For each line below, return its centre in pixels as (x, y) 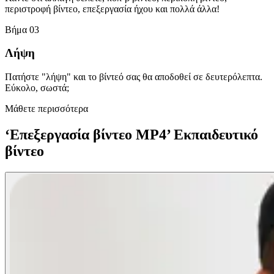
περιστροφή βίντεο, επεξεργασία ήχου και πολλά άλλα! (112, 9)
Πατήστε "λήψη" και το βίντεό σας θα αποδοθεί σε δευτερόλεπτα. (134, 77)
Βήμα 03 (22, 29)
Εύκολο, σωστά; (37, 88)
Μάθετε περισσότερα (46, 109)
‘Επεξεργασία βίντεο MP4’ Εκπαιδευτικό (131, 135)
